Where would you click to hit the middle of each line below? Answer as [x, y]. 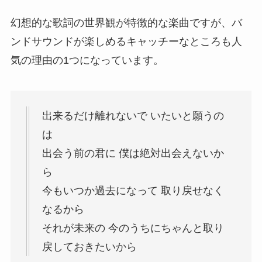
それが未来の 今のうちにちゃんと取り [133, 228]
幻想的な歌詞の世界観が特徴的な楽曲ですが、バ [126, 23]
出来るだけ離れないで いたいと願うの [133, 116]
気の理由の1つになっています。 [87, 61]
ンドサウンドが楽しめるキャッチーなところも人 [126, 42]
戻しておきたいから [89, 247]
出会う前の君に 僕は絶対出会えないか [133, 153]
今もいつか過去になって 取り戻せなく [133, 190]
